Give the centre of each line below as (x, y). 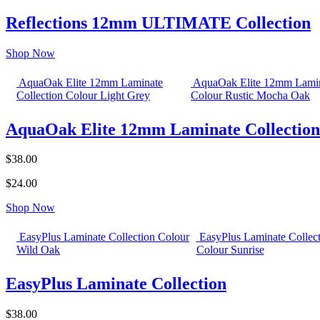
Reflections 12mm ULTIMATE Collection (158, 22)
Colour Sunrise (230, 250)
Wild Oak (38, 250)
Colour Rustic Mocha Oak (251, 95)
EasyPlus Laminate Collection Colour (104, 237)
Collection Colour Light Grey (83, 95)
